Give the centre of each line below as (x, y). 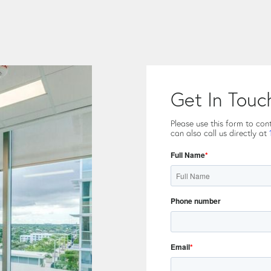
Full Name (188, 155)
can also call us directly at (220, 133)
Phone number (196, 201)
